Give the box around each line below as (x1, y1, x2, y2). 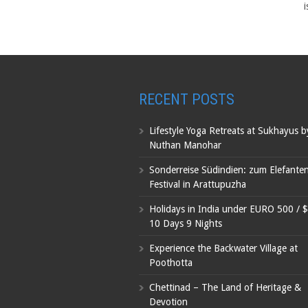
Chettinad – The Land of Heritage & (149, 281, 301, 293)
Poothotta (149, 256, 192, 268)
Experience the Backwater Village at (149, 242, 298, 254)
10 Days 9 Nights (149, 217, 222, 229)
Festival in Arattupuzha (149, 178, 246, 190)
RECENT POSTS (139, 90, 234, 108)
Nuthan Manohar (149, 139, 221, 151)
